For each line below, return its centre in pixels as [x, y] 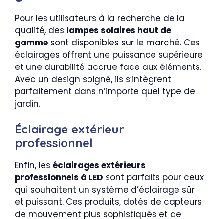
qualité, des [41, 30]
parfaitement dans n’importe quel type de [105, 91]
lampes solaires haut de [119, 30]
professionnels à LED [59, 177]
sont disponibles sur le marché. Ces [124, 42]
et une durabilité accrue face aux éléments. [108, 67]
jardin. [27, 103]
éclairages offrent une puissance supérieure [109, 55]
